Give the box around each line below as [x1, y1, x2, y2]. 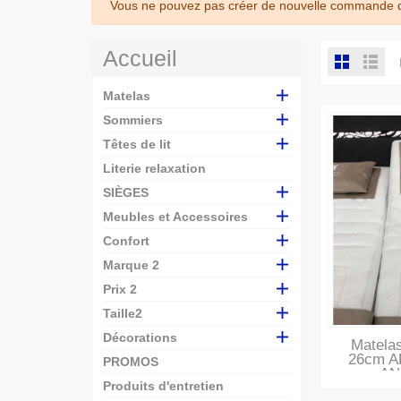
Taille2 [103, 306, 142, 320]
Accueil [103, 46, 177, 71]
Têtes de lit [103, 137, 171, 151]
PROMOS [103, 354, 158, 369]
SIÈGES [103, 185, 149, 200]
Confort [103, 234, 149, 248]
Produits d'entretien [103, 379, 224, 393]
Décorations [103, 330, 177, 345]
